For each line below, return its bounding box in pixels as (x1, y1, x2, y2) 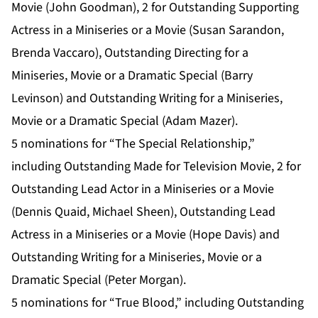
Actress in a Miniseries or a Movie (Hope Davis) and (11, 226, 280, 244)
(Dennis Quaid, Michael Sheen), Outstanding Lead (11, 203, 275, 221)
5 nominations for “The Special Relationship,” (11, 135, 255, 153)
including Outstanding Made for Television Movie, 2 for (11, 158, 301, 176)
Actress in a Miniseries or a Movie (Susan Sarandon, (11, 21, 284, 40)
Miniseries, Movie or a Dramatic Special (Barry (11, 67, 253, 85)
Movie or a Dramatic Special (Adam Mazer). (11, 112, 238, 131)
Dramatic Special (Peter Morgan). (11, 271, 186, 290)
